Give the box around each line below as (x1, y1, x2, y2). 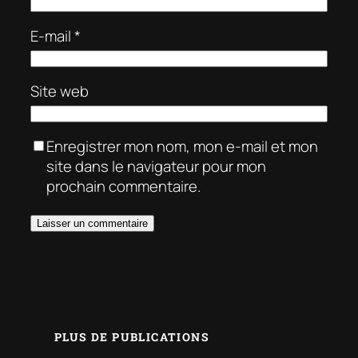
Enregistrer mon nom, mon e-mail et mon (46, 136, 318, 157)
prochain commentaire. (46, 176, 201, 197)
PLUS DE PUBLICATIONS (54, 329, 209, 345)
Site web (30, 81, 89, 102)
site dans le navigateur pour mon (46, 156, 266, 177)
